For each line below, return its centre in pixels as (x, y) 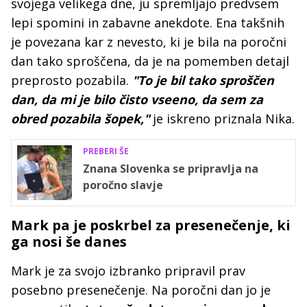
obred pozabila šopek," (82, 119)
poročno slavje (123, 185)
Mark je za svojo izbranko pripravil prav (128, 271)
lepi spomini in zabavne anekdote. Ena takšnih (148, 23)
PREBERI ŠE (106, 151)
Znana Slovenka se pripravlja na (171, 169)
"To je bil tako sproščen (201, 80)
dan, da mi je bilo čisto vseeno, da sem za (137, 99)
